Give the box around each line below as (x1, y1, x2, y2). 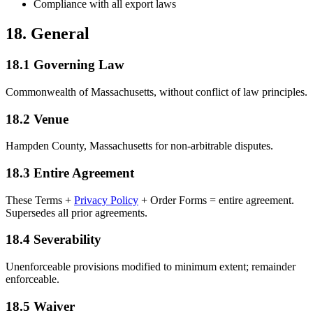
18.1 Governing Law (6, 57, 124, 73)
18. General (6, 24, 89, 43)
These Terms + (6, 194, 74, 206)
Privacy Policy (74, 194, 138, 206)
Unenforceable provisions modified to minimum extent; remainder (6, 261, 296, 273)
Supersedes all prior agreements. (6, 206, 147, 219)
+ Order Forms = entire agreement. (138, 194, 294, 206)
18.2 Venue (6, 111, 68, 126)
